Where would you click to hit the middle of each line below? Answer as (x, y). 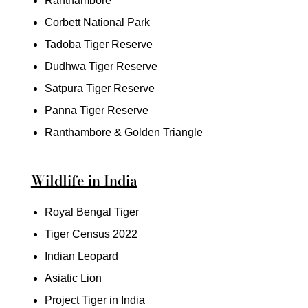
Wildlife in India (84, 180)
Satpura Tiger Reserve (99, 88)
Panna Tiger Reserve (96, 110)
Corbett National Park (97, 22)
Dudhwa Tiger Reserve (101, 66)
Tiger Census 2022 (91, 234)
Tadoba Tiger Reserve (98, 44)
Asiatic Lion (73, 278)
